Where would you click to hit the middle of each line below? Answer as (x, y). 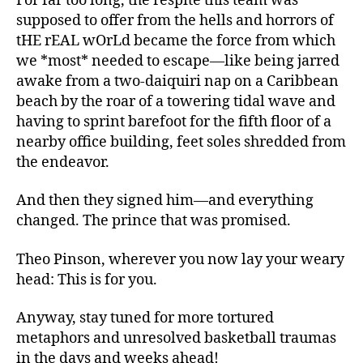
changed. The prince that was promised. (155, 221)
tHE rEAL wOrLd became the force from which (176, 41)
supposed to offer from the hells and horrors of (175, 20)
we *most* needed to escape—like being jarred (178, 61)
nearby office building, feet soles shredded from (181, 142)
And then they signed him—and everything (165, 201)
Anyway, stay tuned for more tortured (145, 318)
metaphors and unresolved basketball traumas (176, 339)
